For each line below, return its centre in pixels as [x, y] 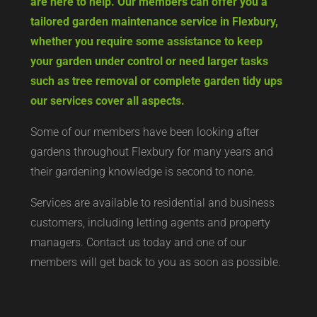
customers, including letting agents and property [150, 223]
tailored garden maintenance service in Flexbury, [154, 22]
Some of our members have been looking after [144, 132]
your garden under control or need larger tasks [149, 61]
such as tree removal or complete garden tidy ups [156, 81]
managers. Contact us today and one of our [138, 242]
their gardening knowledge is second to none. [143, 172]
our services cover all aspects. [107, 101]
